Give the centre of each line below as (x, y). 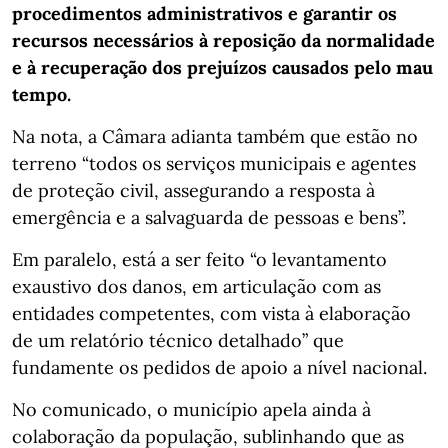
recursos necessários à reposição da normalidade (223, 40)
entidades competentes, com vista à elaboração (211, 313)
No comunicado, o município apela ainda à (191, 409)
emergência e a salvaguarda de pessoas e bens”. (209, 217)
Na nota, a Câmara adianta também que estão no (215, 136)
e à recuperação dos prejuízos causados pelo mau (222, 67)
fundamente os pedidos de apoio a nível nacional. (219, 367)
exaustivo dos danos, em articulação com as (196, 286)
